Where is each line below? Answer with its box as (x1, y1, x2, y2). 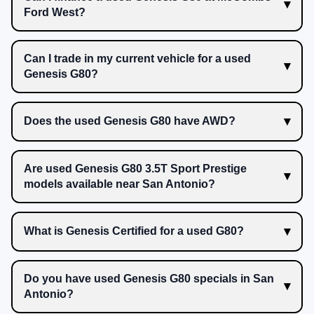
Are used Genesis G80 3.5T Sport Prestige (24, 162, 247, 175)
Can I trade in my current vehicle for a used (24, 52, 251, 64)
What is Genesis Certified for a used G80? (24, 225, 244, 238)
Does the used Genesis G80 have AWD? (24, 115, 235, 128)
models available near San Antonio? (24, 177, 215, 190)
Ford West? (24, 6, 86, 18)
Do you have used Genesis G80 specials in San (24, 272, 274, 285)
